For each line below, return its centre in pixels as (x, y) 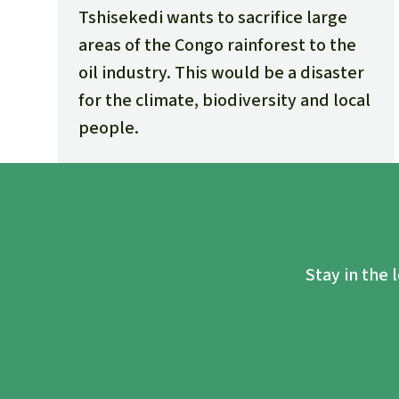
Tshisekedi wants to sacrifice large (213, 18)
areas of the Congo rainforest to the (217, 45)
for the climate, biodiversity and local (224, 101)
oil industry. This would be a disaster (221, 73)
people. (109, 128)
